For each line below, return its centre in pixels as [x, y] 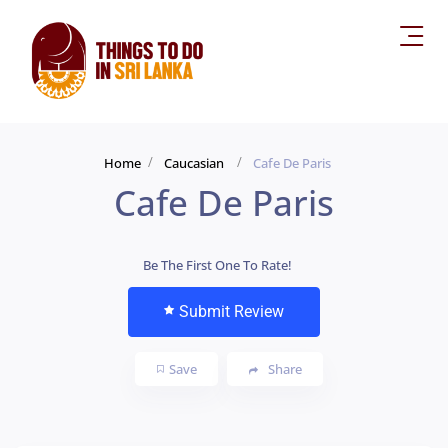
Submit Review [231, 311]
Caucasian [194, 162]
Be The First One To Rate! [217, 264]
